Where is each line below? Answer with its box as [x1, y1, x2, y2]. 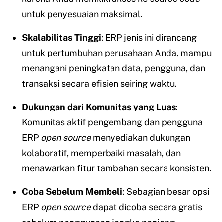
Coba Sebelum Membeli [22, 186, 122, 197]
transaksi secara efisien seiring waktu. [22, 78, 177, 89]
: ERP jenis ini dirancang [101, 32, 197, 43]
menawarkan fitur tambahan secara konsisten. [22, 163, 211, 174]
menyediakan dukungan [91, 132, 190, 143]
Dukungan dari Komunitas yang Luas [22, 102, 176, 112]
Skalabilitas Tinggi [22, 32, 101, 43]
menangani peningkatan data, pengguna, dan [22, 63, 205, 74]
